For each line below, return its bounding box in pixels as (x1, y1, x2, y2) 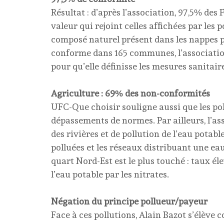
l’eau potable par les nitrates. (51, 169, 169, 179)
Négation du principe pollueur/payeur (51, 196, 207, 206)
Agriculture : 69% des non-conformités (51, 88, 210, 98)
